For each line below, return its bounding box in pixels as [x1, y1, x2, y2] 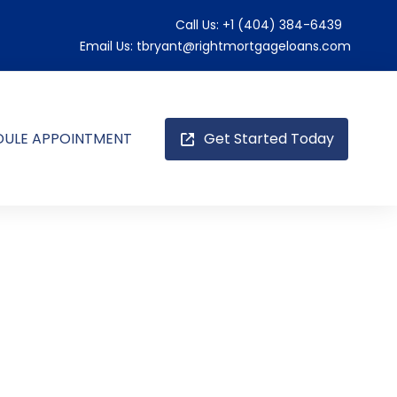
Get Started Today [200, 128, 334, 149]
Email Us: [79, 37, 133, 55]
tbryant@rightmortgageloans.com [136, 37, 351, 55]
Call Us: [175, 16, 219, 34]
